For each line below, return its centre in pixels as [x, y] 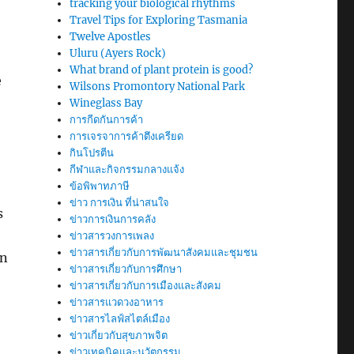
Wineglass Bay [106, 103]
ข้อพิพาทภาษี [100, 186]
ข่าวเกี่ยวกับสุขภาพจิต [119, 335]
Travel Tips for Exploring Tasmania [159, 20]
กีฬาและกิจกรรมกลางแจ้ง [127, 169]
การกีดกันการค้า [107, 120]
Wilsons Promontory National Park [158, 87]
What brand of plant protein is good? [162, 70]
